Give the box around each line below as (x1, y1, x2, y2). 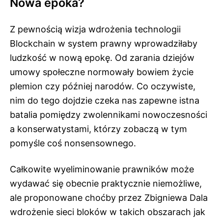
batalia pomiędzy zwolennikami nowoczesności (10, 109, 207, 120)
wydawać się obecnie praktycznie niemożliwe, (10, 178, 202, 189)
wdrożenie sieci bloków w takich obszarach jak (10, 206, 205, 217)
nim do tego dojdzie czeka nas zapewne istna (10, 95, 199, 106)
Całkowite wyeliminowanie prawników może (10, 164, 194, 174)
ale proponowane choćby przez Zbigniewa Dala (10, 192, 208, 203)
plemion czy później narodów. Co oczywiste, (10, 81, 195, 91)
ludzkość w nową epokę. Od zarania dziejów (10, 52, 194, 63)
